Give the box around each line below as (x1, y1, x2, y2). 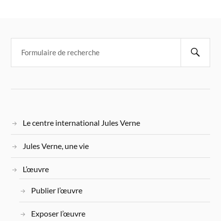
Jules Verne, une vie (23, 141, 89, 150)
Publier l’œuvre (31, 185, 82, 195)
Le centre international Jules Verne (23, 117, 141, 127)
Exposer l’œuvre (31, 208, 85, 218)
